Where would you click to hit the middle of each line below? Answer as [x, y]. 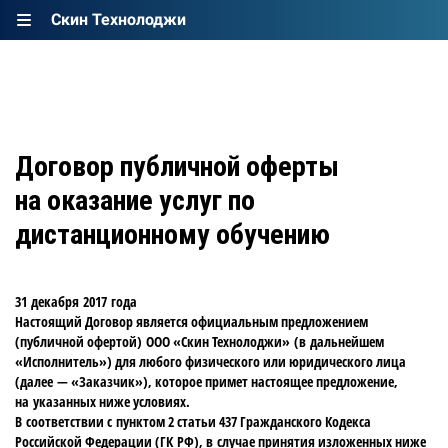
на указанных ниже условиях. [104, 401]
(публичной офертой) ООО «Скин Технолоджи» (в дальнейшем [199, 341]
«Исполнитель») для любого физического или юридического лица [210, 361]
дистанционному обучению [172, 234]
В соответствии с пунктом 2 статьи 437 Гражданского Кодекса [193, 421]
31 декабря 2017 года [76, 301]
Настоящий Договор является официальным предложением [191, 321]
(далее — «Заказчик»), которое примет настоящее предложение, [206, 381]
